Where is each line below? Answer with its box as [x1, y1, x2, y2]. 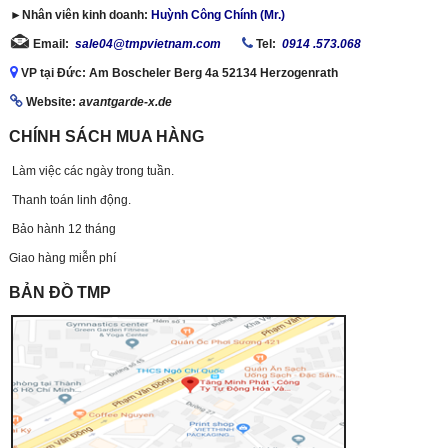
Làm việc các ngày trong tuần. [8, 164, 174, 178]
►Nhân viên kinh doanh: [10, 8, 151, 22]
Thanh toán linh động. [8, 193, 131, 207]
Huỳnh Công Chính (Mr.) [151, 8, 285, 22]
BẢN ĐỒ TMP [8, 284, 111, 301]
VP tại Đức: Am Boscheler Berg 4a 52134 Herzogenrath [18, 66, 338, 80]
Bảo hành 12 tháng [8, 222, 116, 236]
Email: [33, 37, 75, 51]
